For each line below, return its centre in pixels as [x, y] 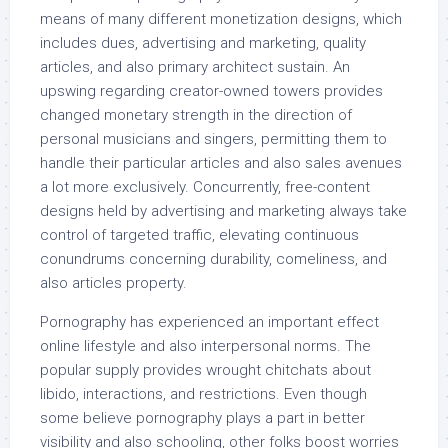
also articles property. [113, 283]
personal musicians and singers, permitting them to [213, 139]
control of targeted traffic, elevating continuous [199, 235]
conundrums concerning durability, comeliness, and [213, 259]
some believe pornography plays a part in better [202, 418]
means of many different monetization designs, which [221, 19]
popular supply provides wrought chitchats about [205, 370]
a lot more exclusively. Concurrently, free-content [205, 187]
